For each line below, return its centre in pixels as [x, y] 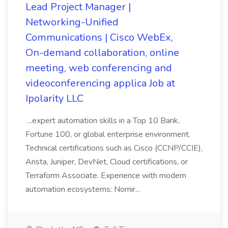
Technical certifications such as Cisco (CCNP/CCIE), [114, 148]
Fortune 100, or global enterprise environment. [108, 134]
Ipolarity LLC [54, 98]
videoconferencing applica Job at [100, 83]
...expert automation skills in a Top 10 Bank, [103, 121]
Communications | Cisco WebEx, [99, 37]
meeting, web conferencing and [99, 68]
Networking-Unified [72, 22]
